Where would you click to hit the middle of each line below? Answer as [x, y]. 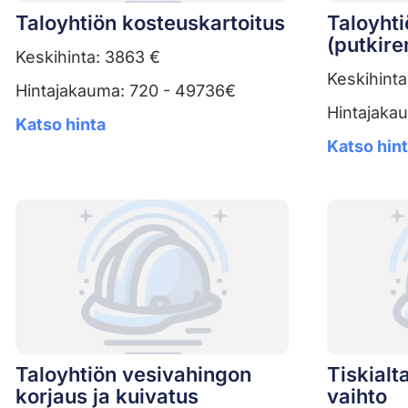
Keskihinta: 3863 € [88, 56]
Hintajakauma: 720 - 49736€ [126, 90]
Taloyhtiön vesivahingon [133, 374]
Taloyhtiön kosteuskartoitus [150, 22]
